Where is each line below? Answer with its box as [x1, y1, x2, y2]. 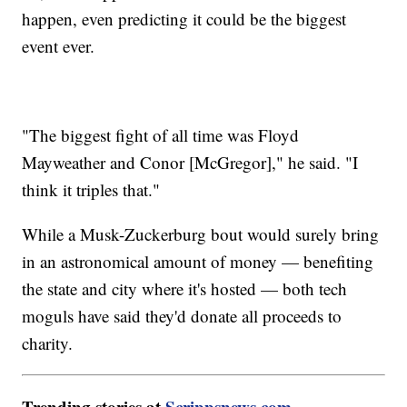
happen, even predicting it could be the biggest [22, 7, 347, 31]
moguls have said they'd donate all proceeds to [22, 304, 342, 328]
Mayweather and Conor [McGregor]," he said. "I [22, 151, 359, 174]
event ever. [22, 35, 95, 58]
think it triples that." [22, 178, 161, 202]
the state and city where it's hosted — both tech [22, 277, 348, 301]
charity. [22, 332, 74, 355]
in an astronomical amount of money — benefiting [22, 250, 374, 273]
